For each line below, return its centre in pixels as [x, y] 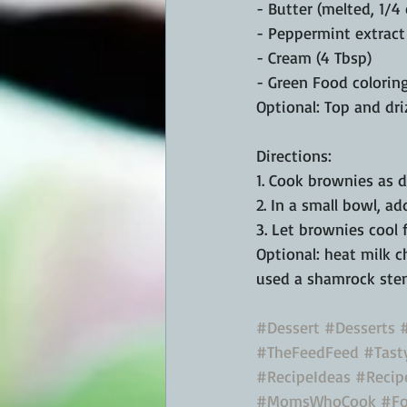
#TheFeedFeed [308, 352]
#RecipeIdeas [303, 377]
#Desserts [360, 328]
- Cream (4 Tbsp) [314, 58]
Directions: [294, 156]
